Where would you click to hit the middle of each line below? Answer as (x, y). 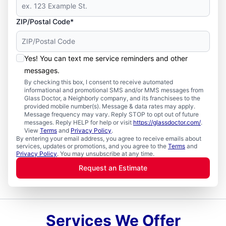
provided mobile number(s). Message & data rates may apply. (110, 106)
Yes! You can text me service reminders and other (106, 58)
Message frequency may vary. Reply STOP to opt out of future (111, 114)
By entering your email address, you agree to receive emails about (109, 138)
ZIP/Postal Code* (45, 21)
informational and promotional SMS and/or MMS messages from (114, 90)
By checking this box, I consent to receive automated (99, 82)
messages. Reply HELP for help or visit (79, 122)
